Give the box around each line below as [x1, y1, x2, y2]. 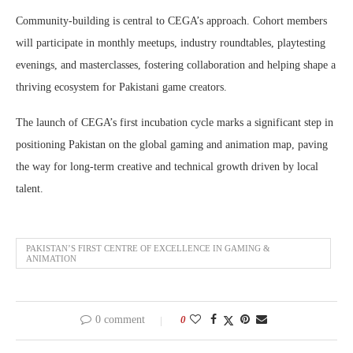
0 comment [95, 314, 145, 326]
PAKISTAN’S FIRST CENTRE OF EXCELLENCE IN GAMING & [26, 243, 270, 254]
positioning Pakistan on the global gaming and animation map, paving [16, 139, 328, 151]
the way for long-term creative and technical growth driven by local [16, 161, 318, 173]
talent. [16, 183, 43, 195]
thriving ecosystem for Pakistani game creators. [16, 81, 227, 94]
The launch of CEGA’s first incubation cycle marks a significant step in [16, 117, 333, 129]
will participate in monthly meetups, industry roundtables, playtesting [16, 37, 325, 50]
